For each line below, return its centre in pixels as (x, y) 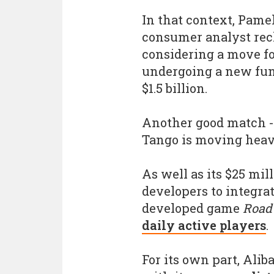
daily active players (204, 225)
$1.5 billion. (175, 88)
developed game (192, 208)
